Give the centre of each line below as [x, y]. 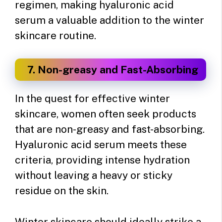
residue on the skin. [62, 191]
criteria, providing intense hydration [102, 160]
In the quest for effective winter [92, 99]
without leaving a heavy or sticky [94, 175]
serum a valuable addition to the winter [110, 20]
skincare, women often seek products [106, 114]
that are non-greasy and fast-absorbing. [110, 129]
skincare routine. [55, 35]
